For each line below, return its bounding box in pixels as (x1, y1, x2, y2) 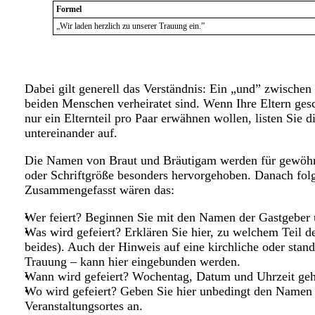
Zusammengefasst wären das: (25, 183, 174, 198)
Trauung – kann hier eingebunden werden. (25, 255, 240, 269)
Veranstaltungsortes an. (25, 299, 143, 314)
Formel (56, 4, 82, 15)
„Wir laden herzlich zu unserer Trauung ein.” (56, 21, 205, 32)
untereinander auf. (25, 126, 117, 141)
